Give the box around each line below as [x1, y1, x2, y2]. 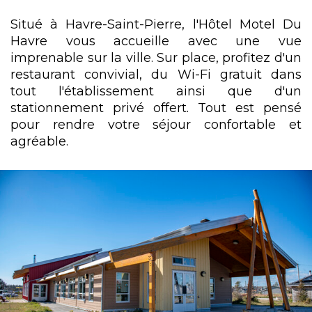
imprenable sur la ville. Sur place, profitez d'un [10, 49, 302, 65]
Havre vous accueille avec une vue [10, 33, 302, 48]
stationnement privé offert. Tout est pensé [10, 100, 302, 115]
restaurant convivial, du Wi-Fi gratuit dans [10, 66, 302, 81]
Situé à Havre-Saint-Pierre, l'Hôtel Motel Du [10, 16, 302, 31]
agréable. [10, 133, 68, 148]
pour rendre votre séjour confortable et [10, 116, 302, 132]
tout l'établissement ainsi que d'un [10, 83, 302, 98]
